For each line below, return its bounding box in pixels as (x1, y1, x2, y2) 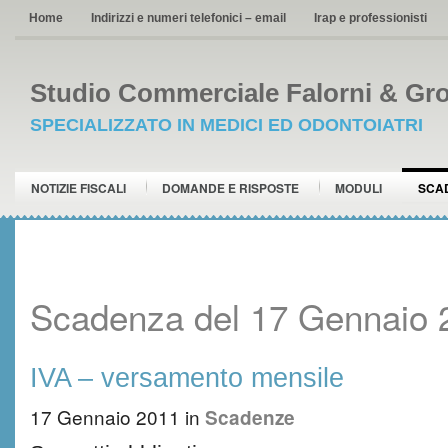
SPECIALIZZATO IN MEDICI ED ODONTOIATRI (30, 115, 423, 135)
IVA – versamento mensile (30, 362, 344, 393)
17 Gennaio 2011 (30, 403, 180, 430)
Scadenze (205, 404, 295, 431)
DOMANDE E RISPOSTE (162, 179, 299, 197)
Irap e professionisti (314, 11, 427, 25)
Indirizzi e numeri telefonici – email (91, 11, 286, 25)
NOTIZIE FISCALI (31, 179, 126, 197)
